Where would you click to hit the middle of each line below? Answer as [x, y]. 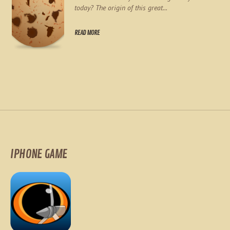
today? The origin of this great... [121, 8]
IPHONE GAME [39, 154]
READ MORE [87, 33]
